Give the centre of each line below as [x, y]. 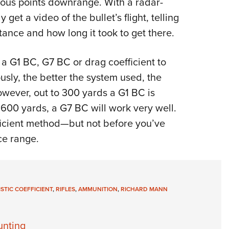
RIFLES [65, 189]
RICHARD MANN [144, 189]
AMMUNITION [98, 189]
